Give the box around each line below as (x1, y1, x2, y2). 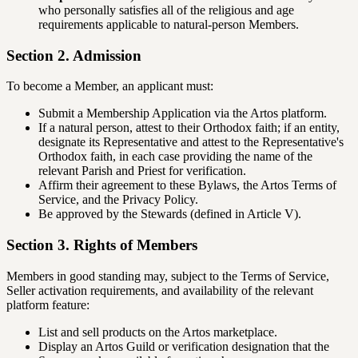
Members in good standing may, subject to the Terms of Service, (6, 268, 329, 283)
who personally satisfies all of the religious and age (38, 2, 294, 17)
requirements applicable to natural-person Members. (38, 17, 299, 31)
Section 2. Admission (6, 46, 141, 64)
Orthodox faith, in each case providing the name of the (38, 149, 312, 164)
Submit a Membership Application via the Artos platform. (38, 106, 327, 121)
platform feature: (6, 297, 89, 312)
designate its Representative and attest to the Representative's (38, 135, 344, 149)
